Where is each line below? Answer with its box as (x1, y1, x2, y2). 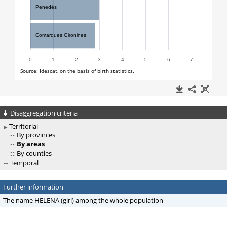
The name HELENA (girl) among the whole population (3, 196, 163, 205)
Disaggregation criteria (10, 108, 78, 118)
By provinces (17, 130, 55, 140)
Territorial (9, 122, 38, 131)
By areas (15, 139, 45, 149)
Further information (3, 182, 63, 192)
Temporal (10, 158, 39, 168)
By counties (17, 148, 52, 158)
